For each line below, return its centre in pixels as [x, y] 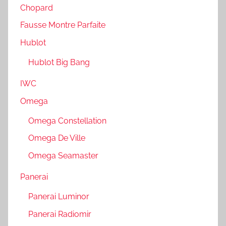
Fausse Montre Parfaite [63, 25]
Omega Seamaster [63, 155]
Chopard [37, 8]
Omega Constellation [67, 121]
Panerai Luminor [59, 197]
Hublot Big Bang [59, 63]
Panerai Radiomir [60, 214]
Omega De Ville [57, 138]
